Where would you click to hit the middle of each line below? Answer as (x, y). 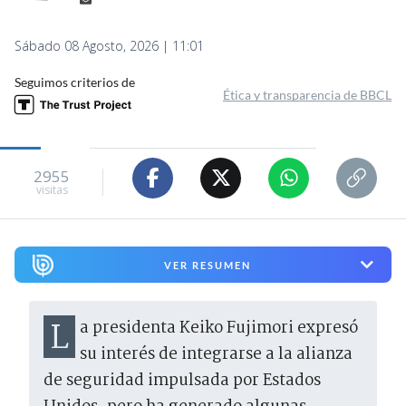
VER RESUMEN (207, 265)
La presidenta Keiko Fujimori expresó (59, 340)
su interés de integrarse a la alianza (216, 355)
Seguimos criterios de (75, 82)
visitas (52, 190)
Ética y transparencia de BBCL (307, 94)
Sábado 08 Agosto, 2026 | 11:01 (109, 45)
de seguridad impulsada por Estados (182, 382)
